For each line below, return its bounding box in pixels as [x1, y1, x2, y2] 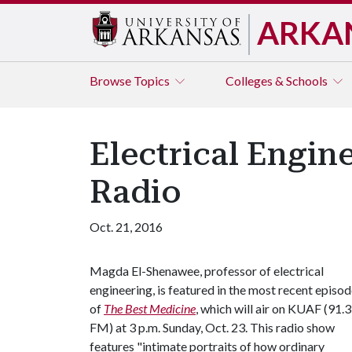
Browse [90, 73, 134, 88]
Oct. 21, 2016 [90, 219, 163, 234]
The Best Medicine [104, 301, 196, 316]
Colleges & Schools [225, 73, 330, 88]
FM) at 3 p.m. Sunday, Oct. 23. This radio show [90, 320, 335, 335]
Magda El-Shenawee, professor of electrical [90, 263, 324, 278]
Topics [134, 73, 172, 88]
